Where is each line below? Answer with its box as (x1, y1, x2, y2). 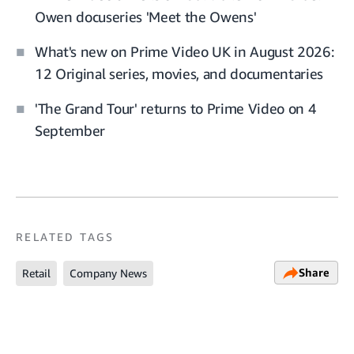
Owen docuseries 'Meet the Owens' (35, 8, 257, 26)
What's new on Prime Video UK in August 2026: (35, 43, 334, 61)
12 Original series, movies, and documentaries (35, 65, 323, 83)
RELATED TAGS (16, 230, 115, 244)
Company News (70, 266, 147, 281)
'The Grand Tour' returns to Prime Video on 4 (35, 100, 317, 118)
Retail (22, 266, 51, 281)
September (35, 122, 105, 140)
